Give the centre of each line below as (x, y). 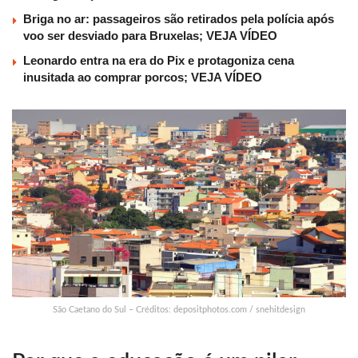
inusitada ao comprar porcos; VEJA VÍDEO (143, 78)
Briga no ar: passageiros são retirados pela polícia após (179, 19)
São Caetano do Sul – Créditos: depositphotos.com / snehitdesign (179, 310)
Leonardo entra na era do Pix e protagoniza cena (159, 61)
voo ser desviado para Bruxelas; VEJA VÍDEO (150, 36)
